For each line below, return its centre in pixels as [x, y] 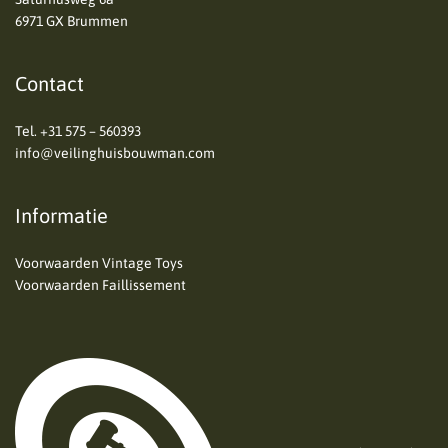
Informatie [61, 216]
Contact [49, 84]
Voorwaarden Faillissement [100, 285]
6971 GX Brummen [71, 21]
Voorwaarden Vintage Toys [99, 263]
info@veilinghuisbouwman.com [115, 153]
